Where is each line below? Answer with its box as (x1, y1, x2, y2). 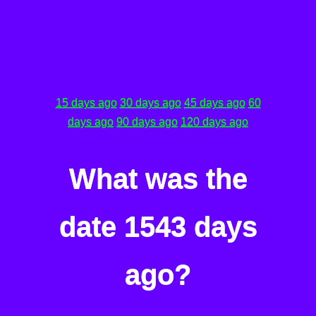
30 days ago (119, 97, 181, 109)
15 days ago (55, 97, 117, 109)
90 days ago (116, 116, 178, 128)
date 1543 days (59, 211, 257, 243)
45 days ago (183, 97, 245, 109)
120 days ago (181, 116, 248, 128)
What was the (68, 163, 248, 195)
